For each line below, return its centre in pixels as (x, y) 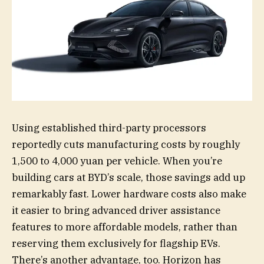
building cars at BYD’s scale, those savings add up (128, 177)
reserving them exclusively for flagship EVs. (116, 243)
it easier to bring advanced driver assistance (116, 210)
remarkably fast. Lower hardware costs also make (129, 194)
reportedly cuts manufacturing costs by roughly (126, 144)
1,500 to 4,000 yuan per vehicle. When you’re (117, 161)
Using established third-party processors (109, 128)
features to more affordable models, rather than (125, 227)
